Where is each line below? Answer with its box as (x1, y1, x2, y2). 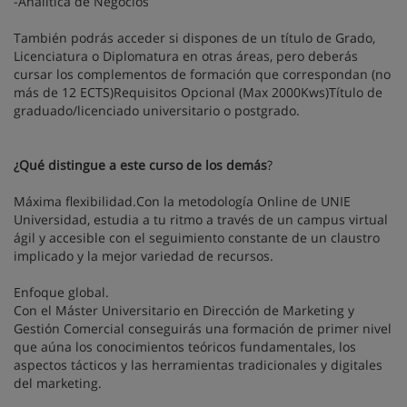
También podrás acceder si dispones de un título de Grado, (14, 29, 375, 46)
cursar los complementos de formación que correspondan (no (14, 65, 391, 83)
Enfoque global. (14, 283, 109, 301)
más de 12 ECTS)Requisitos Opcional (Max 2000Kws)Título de (14, 84, 382, 101)
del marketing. (14, 374, 102, 392)
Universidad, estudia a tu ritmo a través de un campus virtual (14, 211, 388, 228)
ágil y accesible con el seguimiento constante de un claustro (14, 229, 380, 246)
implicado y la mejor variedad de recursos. (14, 247, 273, 264)
